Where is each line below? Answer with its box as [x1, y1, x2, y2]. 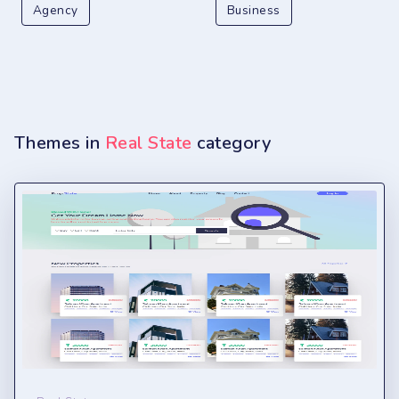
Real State [104, 131, 192, 155]
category [191, 131, 272, 155]
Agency [33, 2, 78, 19]
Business [227, 2, 281, 19]
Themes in [14, 131, 105, 155]
